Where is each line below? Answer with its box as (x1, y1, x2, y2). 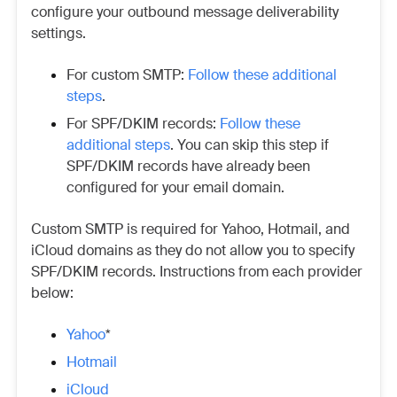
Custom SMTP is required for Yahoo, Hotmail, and (31, 220, 350, 239)
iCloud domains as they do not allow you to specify (31, 241, 354, 261)
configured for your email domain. (66, 178, 284, 198)
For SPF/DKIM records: (66, 114, 220, 134)
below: (31, 284, 74, 303)
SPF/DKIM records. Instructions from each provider (31, 262, 362, 282)
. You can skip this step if (170, 136, 329, 155)
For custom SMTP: (66, 66, 188, 85)
